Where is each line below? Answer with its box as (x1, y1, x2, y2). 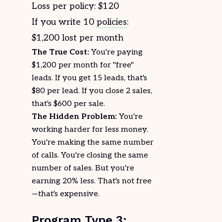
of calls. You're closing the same (32, 151, 148, 160)
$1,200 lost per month (32, 33, 123, 43)
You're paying (89, 48, 143, 57)
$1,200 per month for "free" (32, 60, 134, 70)
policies (97, 17, 127, 27)
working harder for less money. (32, 125, 148, 134)
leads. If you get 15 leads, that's (32, 73, 147, 83)
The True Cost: (32, 48, 89, 57)
